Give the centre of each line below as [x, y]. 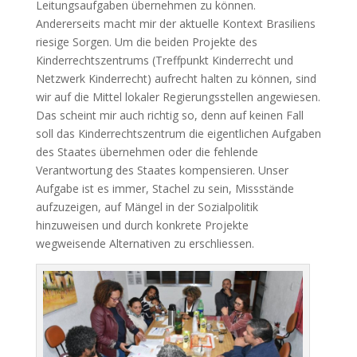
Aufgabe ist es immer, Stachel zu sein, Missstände [165, 188]
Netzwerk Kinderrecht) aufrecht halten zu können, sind [176, 78]
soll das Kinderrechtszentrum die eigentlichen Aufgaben [178, 133]
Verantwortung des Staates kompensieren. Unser [162, 170]
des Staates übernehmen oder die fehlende [147, 151]
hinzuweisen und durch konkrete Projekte [142, 225]
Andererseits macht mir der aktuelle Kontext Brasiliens [175, 23]
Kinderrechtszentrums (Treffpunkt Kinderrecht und [164, 60]
